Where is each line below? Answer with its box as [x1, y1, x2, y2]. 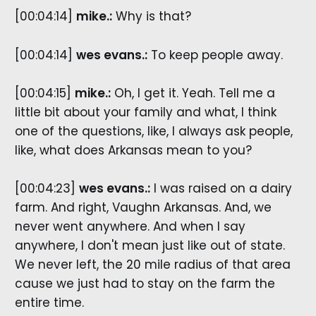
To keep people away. [147, 46, 283, 63]
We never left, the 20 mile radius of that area [14, 256, 291, 274]
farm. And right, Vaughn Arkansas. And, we [14, 199, 272, 217]
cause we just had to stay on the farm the [14, 275, 275, 293]
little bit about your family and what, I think [14, 103, 276, 121]
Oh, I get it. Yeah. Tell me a [110, 84, 275, 102]
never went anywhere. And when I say [14, 218, 245, 236]
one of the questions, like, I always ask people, [14, 122, 293, 140]
